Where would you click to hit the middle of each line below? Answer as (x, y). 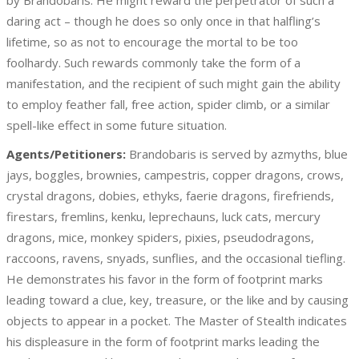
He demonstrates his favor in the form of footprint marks (165, 279)
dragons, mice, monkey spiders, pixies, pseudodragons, (160, 237)
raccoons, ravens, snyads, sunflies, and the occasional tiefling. (176, 258)
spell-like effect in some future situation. (117, 125)
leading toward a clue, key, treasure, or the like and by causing (177, 300)
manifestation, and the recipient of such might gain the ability (173, 83)
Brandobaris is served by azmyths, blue (237, 154)
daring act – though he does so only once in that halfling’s (163, 21)
